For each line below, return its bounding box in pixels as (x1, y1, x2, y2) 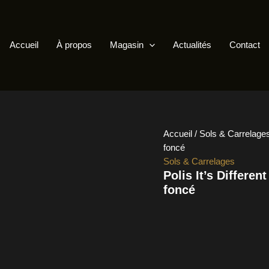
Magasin (109, 40, 144, 50)
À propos (56, 40, 92, 50)
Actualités (172, 40, 211, 50)
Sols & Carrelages (163, 156, 235, 166)
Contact (229, 40, 260, 50)
